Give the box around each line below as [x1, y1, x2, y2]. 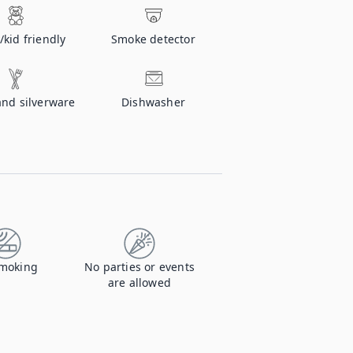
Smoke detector [111, 32, 195, 46]
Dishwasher [121, 95, 185, 110]
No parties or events [84, 259, 195, 274]
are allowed [107, 275, 172, 290]
